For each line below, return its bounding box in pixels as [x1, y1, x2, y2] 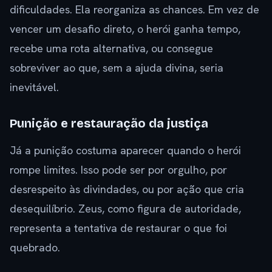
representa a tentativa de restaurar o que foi [10, 221, 227, 236]
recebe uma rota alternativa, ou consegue [10, 41, 213, 56]
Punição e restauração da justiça [10, 116, 208, 131]
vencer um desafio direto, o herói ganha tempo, [10, 22, 240, 36]
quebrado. [10, 240, 60, 255]
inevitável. [10, 80, 59, 95]
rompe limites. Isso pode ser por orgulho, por [10, 163, 227, 177]
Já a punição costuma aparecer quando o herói [10, 143, 241, 158]
